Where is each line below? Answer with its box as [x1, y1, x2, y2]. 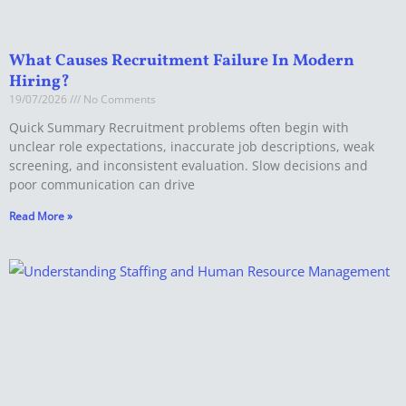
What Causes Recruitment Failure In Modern [9, 50, 354, 73]
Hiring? [9, 71, 70, 94]
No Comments [81, 92, 156, 108]
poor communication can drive [9, 176, 195, 194]
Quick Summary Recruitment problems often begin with [9, 119, 349, 137]
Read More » [9, 208, 72, 225]
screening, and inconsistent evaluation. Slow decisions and [9, 157, 368, 175]
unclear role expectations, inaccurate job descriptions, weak [9, 138, 374, 156]
